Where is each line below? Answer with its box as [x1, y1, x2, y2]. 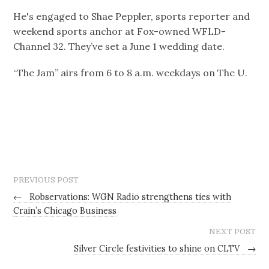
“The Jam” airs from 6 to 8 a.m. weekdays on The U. [13, 66, 248, 79]
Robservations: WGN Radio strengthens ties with [27, 191, 232, 202]
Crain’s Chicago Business [13, 205, 117, 216]
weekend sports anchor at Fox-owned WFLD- [13, 25, 226, 37]
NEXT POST [208, 226, 256, 236]
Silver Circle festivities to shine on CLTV [73, 243, 242, 254]
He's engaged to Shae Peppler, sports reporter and [13, 10, 250, 22]
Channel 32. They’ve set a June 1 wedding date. [13, 40, 225, 52]
